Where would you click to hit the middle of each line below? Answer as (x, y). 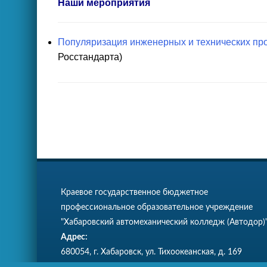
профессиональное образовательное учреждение (157, 207)
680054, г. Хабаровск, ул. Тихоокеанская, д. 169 (151, 252)
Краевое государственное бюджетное (134, 193)
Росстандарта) (90, 57)
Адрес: (74, 237)
